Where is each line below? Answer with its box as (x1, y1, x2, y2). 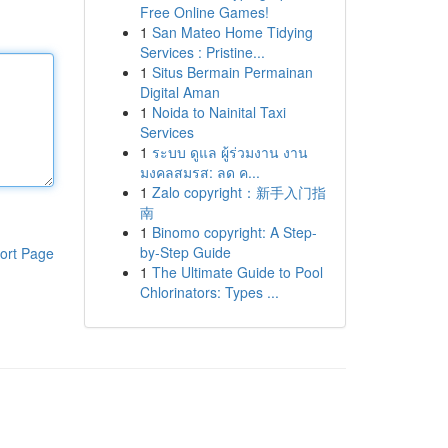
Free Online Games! (139, 2, 269, 22)
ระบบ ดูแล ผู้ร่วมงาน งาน (151, 142, 308, 162)
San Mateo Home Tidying (151, 22, 313, 42)
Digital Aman (139, 82, 220, 102)
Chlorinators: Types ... (139, 282, 279, 302)
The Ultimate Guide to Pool (151, 262, 323, 282)
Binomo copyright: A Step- (151, 222, 317, 242)
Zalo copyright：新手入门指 (151, 182, 326, 202)
